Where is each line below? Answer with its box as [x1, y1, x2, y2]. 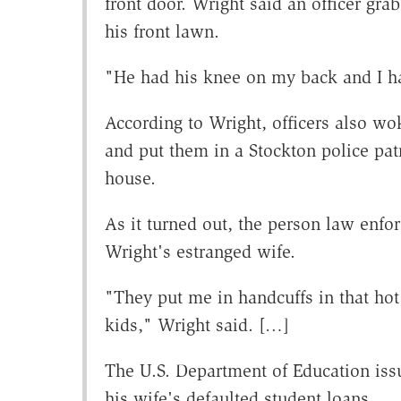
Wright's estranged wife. [104, 241, 295, 263]
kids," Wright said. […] [104, 314, 289, 337]
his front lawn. [104, 21, 219, 43]
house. [104, 167, 156, 190]
